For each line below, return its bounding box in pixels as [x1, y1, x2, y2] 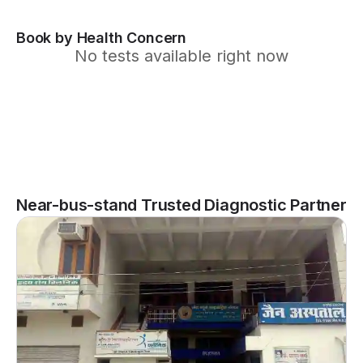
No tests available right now [75, 46, 288, 66]
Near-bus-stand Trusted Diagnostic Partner [16, 195, 347, 215]
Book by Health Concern [16, 29, 187, 46]
